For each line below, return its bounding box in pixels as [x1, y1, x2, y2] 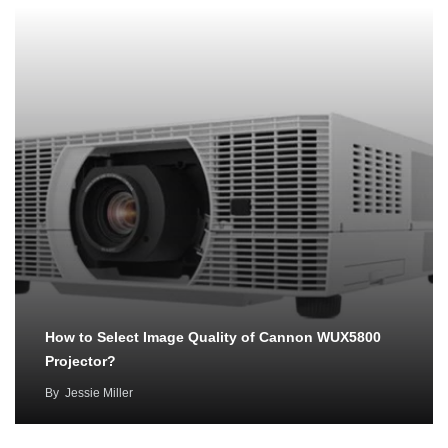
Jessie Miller [65, 386, 133, 401]
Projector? [45, 353, 116, 370]
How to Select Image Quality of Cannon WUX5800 [45, 329, 381, 346]
